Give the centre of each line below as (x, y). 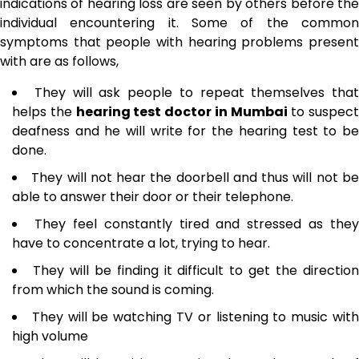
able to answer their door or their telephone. (153, 196)
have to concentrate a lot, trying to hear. (141, 243)
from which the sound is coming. (113, 289)
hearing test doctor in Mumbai (182, 111)
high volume (50, 336)
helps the (44, 111)
